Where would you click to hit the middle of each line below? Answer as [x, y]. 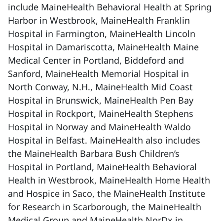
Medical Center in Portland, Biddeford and [96, 60]
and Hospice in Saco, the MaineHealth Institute [107, 193]
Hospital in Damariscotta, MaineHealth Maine [103, 47]
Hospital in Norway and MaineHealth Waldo [99, 127]
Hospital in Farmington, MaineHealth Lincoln [102, 34]
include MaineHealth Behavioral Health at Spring [110, 7]
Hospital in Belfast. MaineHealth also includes [104, 140]
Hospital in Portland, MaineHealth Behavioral [102, 167]
